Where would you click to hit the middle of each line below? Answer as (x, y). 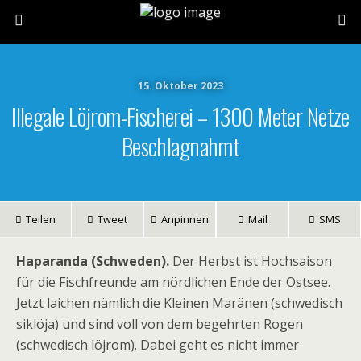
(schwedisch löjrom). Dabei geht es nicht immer (158, 345)
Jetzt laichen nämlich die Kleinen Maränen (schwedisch (179, 303)
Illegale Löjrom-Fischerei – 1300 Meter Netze (180, 116)
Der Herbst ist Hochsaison (251, 261)
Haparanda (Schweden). (93, 261)
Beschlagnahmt (180, 146)
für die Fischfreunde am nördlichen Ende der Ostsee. (173, 282)
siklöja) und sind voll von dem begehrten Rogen (160, 324)
